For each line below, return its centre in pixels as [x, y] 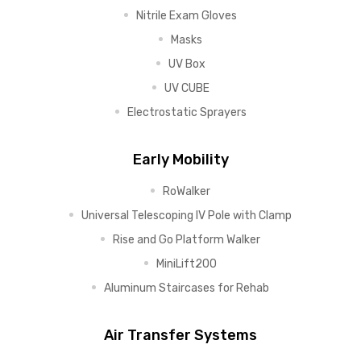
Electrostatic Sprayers [187, 112]
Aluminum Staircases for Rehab [187, 288]
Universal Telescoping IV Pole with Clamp [187, 216]
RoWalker [187, 191]
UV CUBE [187, 88]
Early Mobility [180, 160]
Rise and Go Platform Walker [187, 240]
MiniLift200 [187, 264]
